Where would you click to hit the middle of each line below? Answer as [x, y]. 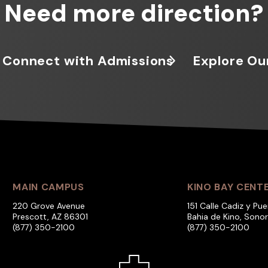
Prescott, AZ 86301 [51, 216]
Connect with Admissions [88, 60]
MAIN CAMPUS [48, 187]
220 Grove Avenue [49, 205]
